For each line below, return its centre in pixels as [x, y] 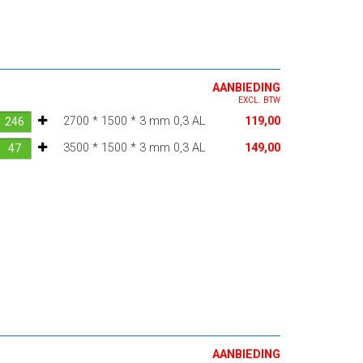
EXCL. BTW [259, 100]
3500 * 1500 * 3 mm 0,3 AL [134, 147]
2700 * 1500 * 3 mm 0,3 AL [134, 121]
